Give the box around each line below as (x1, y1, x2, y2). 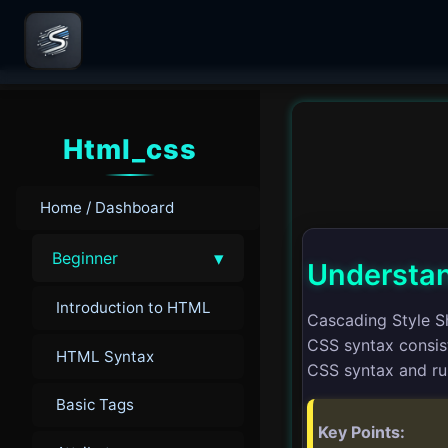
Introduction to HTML (56, 298, 211, 318)
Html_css (63, 132, 197, 166)
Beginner (52, 247, 118, 268)
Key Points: (318, 421, 405, 442)
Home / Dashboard (40, 197, 174, 217)
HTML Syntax (56, 346, 154, 366)
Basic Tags (56, 394, 134, 414)
